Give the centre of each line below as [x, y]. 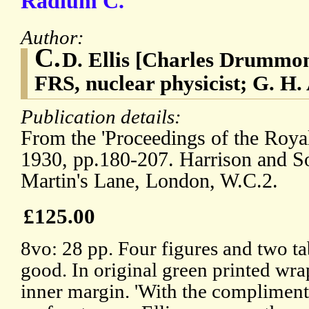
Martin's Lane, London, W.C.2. [149, 181]
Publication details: [103, 117]
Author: [55, 38]
